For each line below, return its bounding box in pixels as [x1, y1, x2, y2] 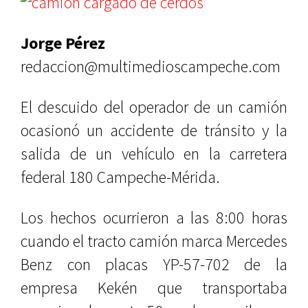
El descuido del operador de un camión [21, 96, 287, 118]
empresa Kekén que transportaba [21, 277, 287, 298]
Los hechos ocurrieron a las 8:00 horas [21, 207, 287, 228]
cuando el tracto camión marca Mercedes [21, 230, 287, 252]
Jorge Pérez [21, 32, 105, 54]
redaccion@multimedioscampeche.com [21, 56, 280, 77]
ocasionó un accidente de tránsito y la [21, 120, 287, 141]
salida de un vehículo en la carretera [21, 143, 287, 164]
